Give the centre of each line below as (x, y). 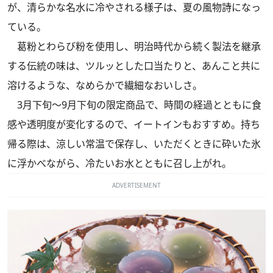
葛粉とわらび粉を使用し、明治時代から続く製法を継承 (134, 47)
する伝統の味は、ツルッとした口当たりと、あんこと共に (134, 66)
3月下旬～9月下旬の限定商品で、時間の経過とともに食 (134, 105)
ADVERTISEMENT (136, 186)
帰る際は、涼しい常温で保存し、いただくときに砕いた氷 (134, 144)
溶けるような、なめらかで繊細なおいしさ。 (105, 86)
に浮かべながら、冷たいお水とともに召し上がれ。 (119, 164)
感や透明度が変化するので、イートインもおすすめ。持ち (134, 125)
